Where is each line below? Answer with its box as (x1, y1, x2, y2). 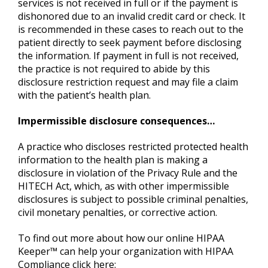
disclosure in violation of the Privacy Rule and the (18, 166, 237, 180)
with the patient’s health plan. (18, 89, 151, 102)
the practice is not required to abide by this (18, 62, 210, 76)
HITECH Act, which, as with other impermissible (18, 179, 229, 193)
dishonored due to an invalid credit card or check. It (18, 10, 245, 23)
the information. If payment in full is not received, (18, 49, 239, 63)
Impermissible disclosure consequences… (18, 114, 215, 128)
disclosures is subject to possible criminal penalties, (18, 193, 248, 206)
